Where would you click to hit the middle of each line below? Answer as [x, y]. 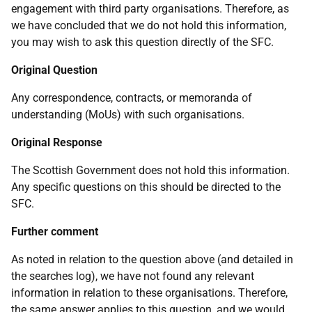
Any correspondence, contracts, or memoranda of [132, 98]
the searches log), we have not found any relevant [133, 276]
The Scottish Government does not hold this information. [150, 170]
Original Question [54, 70]
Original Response [57, 142]
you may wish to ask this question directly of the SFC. [142, 42]
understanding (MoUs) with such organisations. [128, 115]
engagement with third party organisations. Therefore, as [150, 9]
